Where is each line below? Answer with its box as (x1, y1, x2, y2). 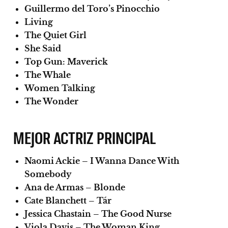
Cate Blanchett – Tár (24, 195, 111, 206)
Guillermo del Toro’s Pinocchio (24, 3, 160, 14)
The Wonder (24, 96, 78, 106)
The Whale (24, 69, 71, 80)
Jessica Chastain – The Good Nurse (24, 208, 172, 219)
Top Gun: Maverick (24, 56, 108, 67)
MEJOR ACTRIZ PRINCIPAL (13, 126, 156, 148)
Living (24, 16, 53, 27)
